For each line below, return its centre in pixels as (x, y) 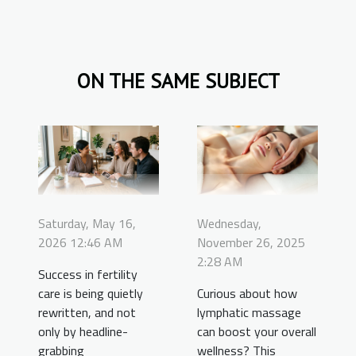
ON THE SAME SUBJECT (178, 81)
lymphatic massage (249, 313)
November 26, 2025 (251, 243)
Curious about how (247, 294)
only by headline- (83, 332)
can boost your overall (257, 332)
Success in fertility (88, 275)
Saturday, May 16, (87, 224)
